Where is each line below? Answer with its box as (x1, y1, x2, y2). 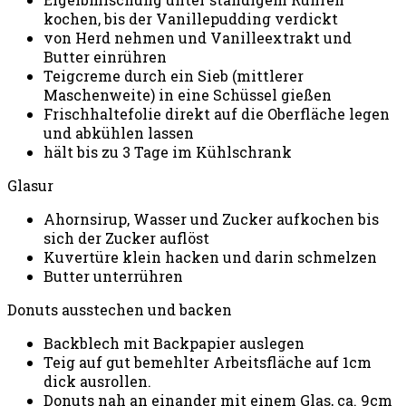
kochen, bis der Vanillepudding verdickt (43, 8, 338, 28)
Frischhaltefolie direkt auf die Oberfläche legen (43, 103, 390, 123)
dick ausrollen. (43, 371, 151, 391)
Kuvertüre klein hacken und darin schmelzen (43, 246, 377, 266)
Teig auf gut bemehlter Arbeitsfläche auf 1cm (43, 352, 372, 372)
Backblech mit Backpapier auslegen (43, 333, 304, 353)
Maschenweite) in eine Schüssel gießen (43, 84, 332, 104)
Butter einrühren (43, 46, 167, 66)
